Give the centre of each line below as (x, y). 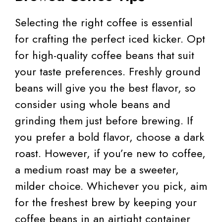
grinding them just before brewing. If (104, 120)
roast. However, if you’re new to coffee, (110, 153)
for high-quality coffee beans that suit (105, 55)
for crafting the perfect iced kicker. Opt (110, 38)
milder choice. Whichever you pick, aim (111, 186)
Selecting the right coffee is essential (104, 22)
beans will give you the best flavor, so (105, 87)
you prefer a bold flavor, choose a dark (110, 137)
